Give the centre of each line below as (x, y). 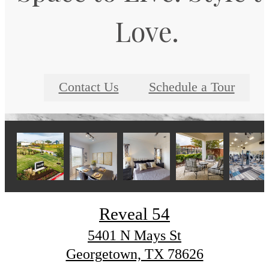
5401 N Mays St (134, 235)
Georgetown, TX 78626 (134, 254)
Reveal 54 (134, 213)
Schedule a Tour (192, 87)
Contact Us (89, 87)
